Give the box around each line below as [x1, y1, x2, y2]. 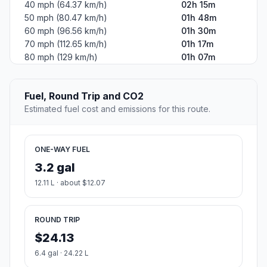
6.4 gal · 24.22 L [35, 249, 89, 258]
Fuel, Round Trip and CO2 [24, 90, 144, 103]
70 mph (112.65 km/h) [24, 39, 107, 49]
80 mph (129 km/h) [24, 52, 98, 63]
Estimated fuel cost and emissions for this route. [24, 104, 210, 114]
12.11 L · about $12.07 [35, 178, 105, 188]
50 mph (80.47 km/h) [24, 13, 107, 23]
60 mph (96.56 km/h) [24, 26, 107, 36]
